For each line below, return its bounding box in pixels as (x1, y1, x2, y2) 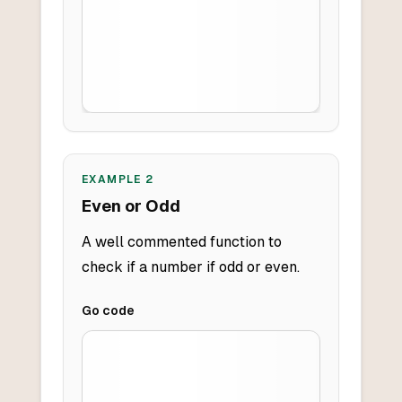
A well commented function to (81, 233, 282, 251)
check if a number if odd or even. (81, 258, 300, 276)
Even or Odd (81, 197, 180, 216)
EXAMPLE (81, 173, 146, 187)
